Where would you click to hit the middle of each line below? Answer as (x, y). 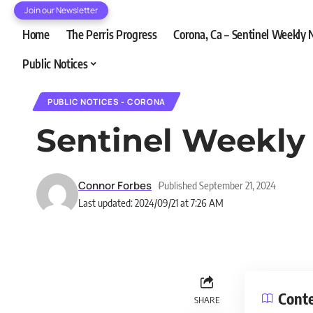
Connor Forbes (115, 185)
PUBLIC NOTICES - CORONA (107, 102)
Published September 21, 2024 (217, 185)
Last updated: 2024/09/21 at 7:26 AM (151, 203)
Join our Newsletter (61, 10)
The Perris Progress (111, 34)
